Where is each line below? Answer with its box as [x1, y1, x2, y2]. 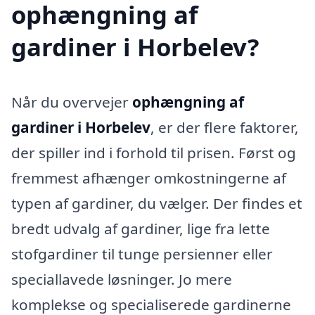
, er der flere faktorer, [150, 117, 299, 138]
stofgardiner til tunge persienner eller [11, 244, 273, 264]
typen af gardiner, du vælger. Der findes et [11, 193, 302, 214]
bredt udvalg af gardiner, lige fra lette [11, 219, 270, 239]
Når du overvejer [11, 92, 132, 112]
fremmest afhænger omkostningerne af [11, 168, 286, 188]
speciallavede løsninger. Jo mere [11, 269, 232, 290]
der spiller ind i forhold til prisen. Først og [11, 143, 296, 163]
